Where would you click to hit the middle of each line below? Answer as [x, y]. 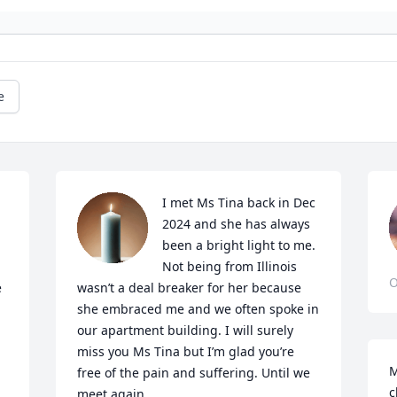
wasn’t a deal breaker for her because [190, 288]
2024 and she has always [237, 224]
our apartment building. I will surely [186, 331]
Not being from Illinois [230, 267]
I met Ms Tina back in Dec [239, 203]
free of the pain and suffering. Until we [194, 373]
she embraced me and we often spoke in [198, 309]
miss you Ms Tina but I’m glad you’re [186, 352]
